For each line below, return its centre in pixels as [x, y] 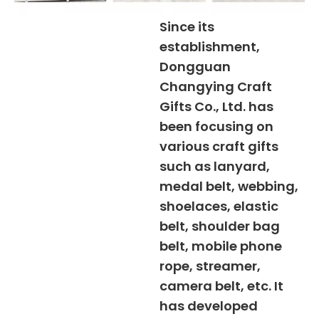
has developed [209, 306]
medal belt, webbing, [229, 187]
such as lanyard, [215, 167]
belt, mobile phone [221, 246]
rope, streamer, [210, 266]
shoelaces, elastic [219, 206]
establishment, [210, 47]
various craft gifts [219, 147]
